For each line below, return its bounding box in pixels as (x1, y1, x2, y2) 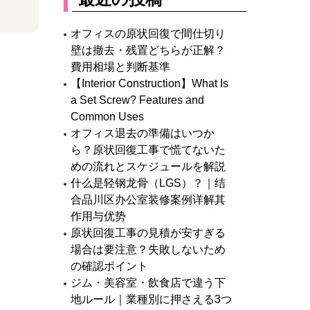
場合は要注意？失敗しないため (70, 244, 226, 255)
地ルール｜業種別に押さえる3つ (70, 293, 232, 305)
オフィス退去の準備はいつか (70, 127, 215, 139)
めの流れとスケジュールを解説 (70, 161, 226, 172)
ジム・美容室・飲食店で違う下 (70, 277, 226, 289)
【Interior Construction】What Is (70, 77, 228, 89)
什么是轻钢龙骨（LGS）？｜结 (70, 177, 226, 189)
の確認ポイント (70, 260, 148, 272)
